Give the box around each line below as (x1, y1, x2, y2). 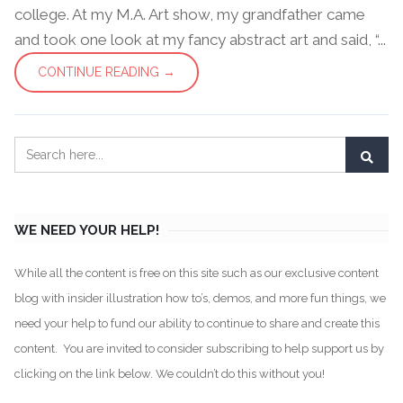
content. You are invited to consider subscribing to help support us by (14, 341, 384, 355)
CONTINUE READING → (38, 64, 175, 79)
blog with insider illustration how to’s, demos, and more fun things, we (14, 291, 386, 305)
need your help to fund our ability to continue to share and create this (14, 316, 380, 330)
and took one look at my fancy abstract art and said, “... (14, 30, 386, 49)
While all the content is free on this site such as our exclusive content (14, 265, 379, 280)
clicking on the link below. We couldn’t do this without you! (14, 366, 325, 381)
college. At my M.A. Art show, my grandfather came (14, 4, 365, 23)
